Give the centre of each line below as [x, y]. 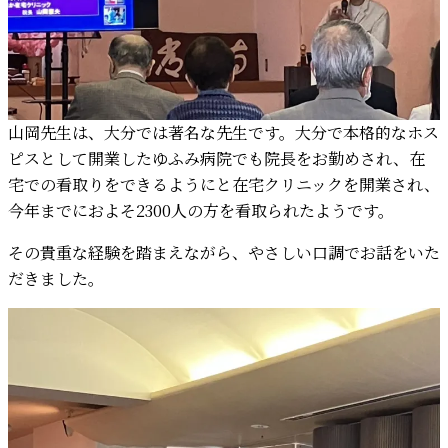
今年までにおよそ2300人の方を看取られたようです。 [201, 210]
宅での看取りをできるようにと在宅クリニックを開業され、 [224, 184]
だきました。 [56, 278]
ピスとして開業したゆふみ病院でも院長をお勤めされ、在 [216, 158]
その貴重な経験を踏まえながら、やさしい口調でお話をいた [224, 252]
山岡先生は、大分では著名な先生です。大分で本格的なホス [223, 132]
